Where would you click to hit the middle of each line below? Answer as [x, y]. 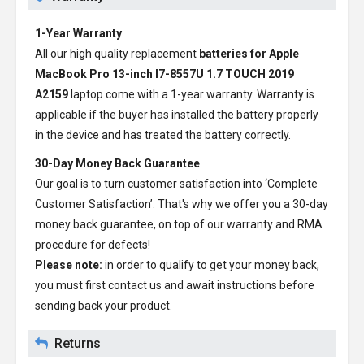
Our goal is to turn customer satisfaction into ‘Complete [176, 184]
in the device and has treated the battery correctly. [163, 135]
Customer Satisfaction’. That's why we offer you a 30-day [182, 204]
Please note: [69, 265]
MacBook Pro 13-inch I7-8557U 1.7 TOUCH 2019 [165, 74]
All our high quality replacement [117, 54]
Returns [78, 343]
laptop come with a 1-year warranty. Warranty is [191, 94]
